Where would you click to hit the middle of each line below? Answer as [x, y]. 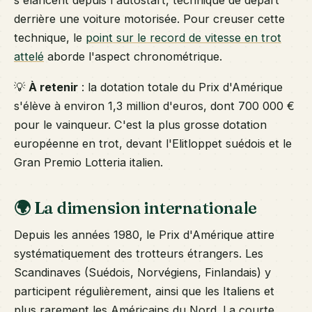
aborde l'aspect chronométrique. [133, 56]
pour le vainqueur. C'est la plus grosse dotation [140, 124]
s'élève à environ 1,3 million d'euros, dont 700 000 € [154, 106]
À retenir [53, 87]
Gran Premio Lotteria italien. [88, 162]
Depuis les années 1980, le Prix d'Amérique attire [144, 235]
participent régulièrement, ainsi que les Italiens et [144, 291]
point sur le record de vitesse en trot [184, 37]
